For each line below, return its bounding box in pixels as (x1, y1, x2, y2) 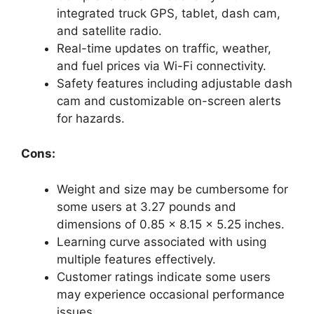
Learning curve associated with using (57, 234, 266, 249)
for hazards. (57, 111, 125, 125)
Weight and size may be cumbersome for (57, 182, 288, 196)
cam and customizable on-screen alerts (57, 93, 281, 108)
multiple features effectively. (57, 252, 216, 266)
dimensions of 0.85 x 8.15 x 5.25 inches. (57, 217, 285, 231)
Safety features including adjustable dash (57, 76, 292, 90)
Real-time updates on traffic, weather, (57, 41, 271, 55)
